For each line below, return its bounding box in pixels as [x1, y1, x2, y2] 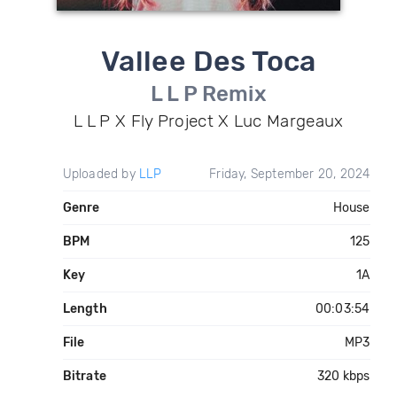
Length [62, 301, 107, 316]
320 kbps [316, 369, 370, 384]
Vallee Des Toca [100, 44, 316, 78]
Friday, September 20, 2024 [209, 167, 370, 182]
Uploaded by [62, 167, 139, 182]
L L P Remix [150, 82, 268, 106]
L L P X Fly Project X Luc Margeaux [74, 111, 344, 131]
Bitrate [62, 369, 106, 384]
